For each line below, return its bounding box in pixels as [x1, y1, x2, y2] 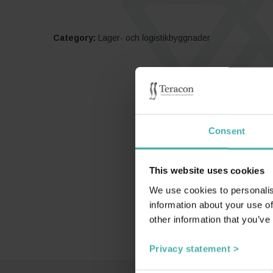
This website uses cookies [149, 165, 264, 176]
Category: [53, 33, 96, 43]
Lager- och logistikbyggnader [98, 33, 210, 43]
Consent [208, 126, 245, 136]
